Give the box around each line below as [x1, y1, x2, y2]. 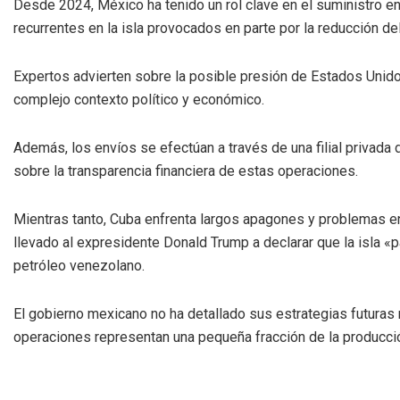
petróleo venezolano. [13, 256, 145, 274]
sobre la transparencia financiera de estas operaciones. [13, 162, 358, 179]
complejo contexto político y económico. [13, 90, 264, 108]
